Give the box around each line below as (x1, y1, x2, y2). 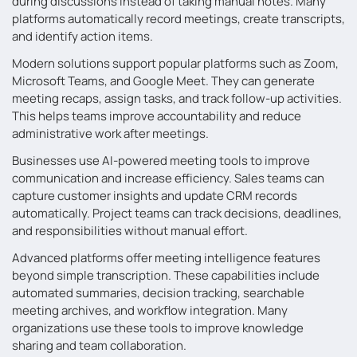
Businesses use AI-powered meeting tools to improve (12, 152, 310, 169)
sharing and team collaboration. (12, 337, 186, 354)
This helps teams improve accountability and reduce (12, 108, 301, 124)
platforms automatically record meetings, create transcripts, (12, 10, 345, 27)
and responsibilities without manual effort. (12, 222, 248, 239)
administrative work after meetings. (12, 125, 209, 142)
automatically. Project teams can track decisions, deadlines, (12, 205, 342, 222)
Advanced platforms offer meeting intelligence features (12, 249, 320, 266)
